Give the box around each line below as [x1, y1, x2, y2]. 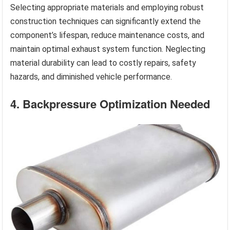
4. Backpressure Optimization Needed [10, 95, 210, 112]
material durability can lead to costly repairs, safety [10, 57, 197, 68]
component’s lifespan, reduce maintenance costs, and [10, 30, 205, 40]
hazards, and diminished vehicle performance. [10, 71, 172, 82]
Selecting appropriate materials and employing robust [10, 2, 204, 12]
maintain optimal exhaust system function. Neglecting [10, 44, 206, 54]
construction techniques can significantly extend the [10, 16, 201, 26]
